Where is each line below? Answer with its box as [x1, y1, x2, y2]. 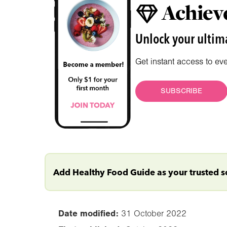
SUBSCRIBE [161, 87, 203, 96]
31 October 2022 [121, 208, 186, 218]
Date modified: [56, 208, 121, 218]
